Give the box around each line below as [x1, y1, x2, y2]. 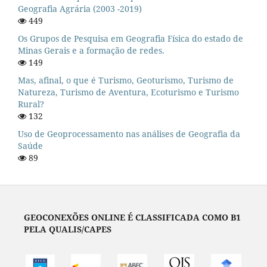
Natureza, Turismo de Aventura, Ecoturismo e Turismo [18, 86, 239, 98]
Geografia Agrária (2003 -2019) [18, 3, 142, 15]
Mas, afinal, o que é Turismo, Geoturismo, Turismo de [18, 74, 234, 86]
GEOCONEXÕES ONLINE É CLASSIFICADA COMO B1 [23, 212, 241, 223]
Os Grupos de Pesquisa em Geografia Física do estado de [18, 33, 243, 45]
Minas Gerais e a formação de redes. [18, 45, 164, 57]
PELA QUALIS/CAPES [23, 223, 111, 235]
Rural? [18, 98, 44, 110]
